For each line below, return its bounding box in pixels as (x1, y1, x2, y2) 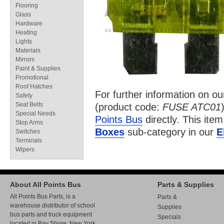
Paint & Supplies (15, 65, 60, 72)
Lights (15, 38, 32, 45)
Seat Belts (15, 101, 43, 108)
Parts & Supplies (157, 180, 214, 188)
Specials (157, 213, 181, 220)
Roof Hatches (15, 83, 52, 90)
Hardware (15, 20, 42, 27)
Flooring (15, 2, 38, 9)
